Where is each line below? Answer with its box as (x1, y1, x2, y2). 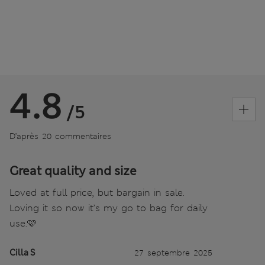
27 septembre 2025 (134, 247, 212, 258)
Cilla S (9, 247, 35, 258)
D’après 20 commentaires (9, 131, 111, 142)
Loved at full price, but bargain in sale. (9, 186, 185, 199)
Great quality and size (9, 163, 137, 179)
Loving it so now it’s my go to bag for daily (9, 202, 208, 215)
